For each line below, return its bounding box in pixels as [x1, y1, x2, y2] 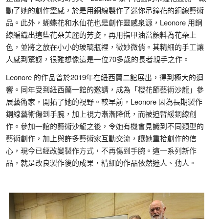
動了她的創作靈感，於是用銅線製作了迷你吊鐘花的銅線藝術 [6, 5, 204, 15]
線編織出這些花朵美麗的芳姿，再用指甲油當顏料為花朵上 [6, 29, 197, 40]
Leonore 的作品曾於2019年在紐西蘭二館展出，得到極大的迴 [6, 72, 203, 82]
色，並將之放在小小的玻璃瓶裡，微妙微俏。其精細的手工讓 [6, 42, 204, 52]
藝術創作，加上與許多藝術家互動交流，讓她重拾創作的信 [6, 133, 197, 143]
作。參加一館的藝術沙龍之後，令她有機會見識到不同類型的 [6, 121, 204, 131]
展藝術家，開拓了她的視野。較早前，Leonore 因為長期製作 [6, 96, 202, 107]
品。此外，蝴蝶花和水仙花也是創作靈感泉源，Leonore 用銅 [6, 17, 202, 27]
